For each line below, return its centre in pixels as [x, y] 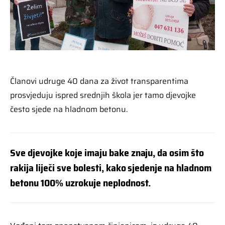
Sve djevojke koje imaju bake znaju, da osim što [107, 152]
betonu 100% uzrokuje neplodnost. [80, 183]
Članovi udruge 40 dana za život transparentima [99, 81]
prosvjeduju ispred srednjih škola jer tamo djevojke [103, 95]
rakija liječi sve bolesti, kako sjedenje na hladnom [111, 167]
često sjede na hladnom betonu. [69, 109]
